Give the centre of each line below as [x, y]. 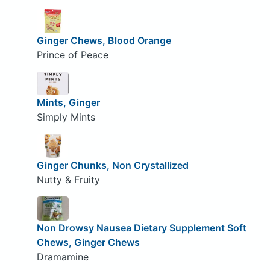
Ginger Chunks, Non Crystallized [112, 165]
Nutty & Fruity [68, 179]
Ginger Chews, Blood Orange [104, 40]
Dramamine [62, 256]
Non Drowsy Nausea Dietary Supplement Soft [141, 228]
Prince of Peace [72, 55]
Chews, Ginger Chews [88, 242]
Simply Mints [66, 117]
